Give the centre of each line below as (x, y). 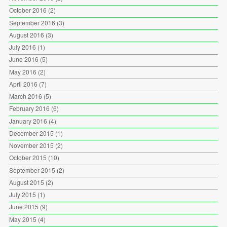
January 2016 (28, 121)
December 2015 (31, 133)
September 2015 (32, 170)
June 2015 (24, 207)
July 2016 (22, 47)
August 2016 (26, 34)
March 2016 (25, 96)
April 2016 (23, 84)
